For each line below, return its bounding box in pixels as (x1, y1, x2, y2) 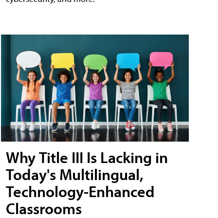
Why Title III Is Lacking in (6, 147, 168, 167)
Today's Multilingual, (6, 164, 144, 184)
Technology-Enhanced (6, 182, 155, 201)
